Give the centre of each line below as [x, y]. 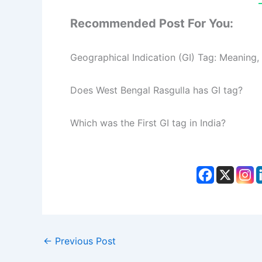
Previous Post [84, 241]
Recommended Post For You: [152, 24]
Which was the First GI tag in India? [148, 123]
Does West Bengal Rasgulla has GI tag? [156, 90]
